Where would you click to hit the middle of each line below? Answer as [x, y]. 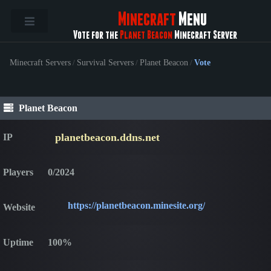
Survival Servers [105, 63]
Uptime [18, 242]
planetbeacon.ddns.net [108, 137]
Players [18, 172]
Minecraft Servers [40, 63]
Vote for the [96, 35]
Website [19, 207]
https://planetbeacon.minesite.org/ [136, 205]
